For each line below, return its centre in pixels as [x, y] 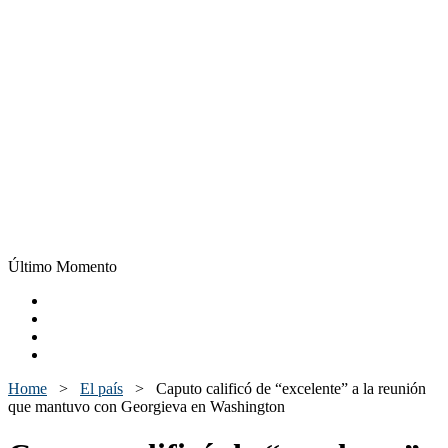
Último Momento [62, 266]
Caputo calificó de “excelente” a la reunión [291, 388]
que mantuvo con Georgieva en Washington [146, 406]
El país [101, 388]
